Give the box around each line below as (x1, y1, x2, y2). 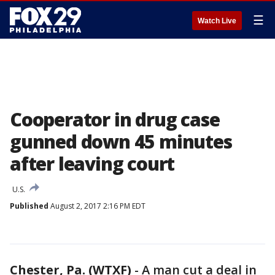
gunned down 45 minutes (10, 129, 232, 154)
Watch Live (198, 17, 236, 25)
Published (10, 201, 48, 211)
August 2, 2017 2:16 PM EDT (48, 201, 145, 211)
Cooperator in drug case (10, 107, 220, 132)
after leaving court (10, 151, 175, 176)
